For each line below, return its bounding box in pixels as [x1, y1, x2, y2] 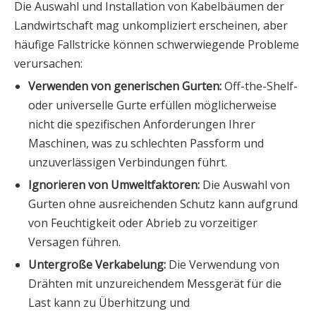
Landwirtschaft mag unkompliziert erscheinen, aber [14, 18, 288, 34]
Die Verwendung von [169, 257, 279, 273]
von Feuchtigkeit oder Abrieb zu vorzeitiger [28, 215, 257, 231]
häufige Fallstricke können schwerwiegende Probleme [14, 37, 299, 53]
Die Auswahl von [202, 177, 290, 193]
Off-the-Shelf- [224, 78, 298, 95]
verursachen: [14, 56, 83, 72]
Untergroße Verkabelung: [28, 257, 169, 273]
